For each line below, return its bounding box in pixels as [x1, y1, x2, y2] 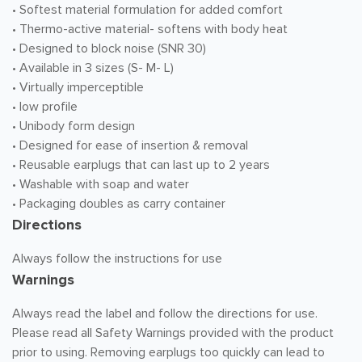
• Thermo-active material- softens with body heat [12, 21, 288, 37]
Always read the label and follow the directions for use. [12, 305, 318, 322]
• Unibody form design [12, 118, 135, 134]
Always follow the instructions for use [12, 250, 222, 267]
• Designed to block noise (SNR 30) [12, 40, 206, 57]
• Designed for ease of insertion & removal [12, 137, 248, 154]
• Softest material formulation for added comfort [12, 2, 283, 18]
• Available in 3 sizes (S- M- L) [12, 60, 174, 76]
